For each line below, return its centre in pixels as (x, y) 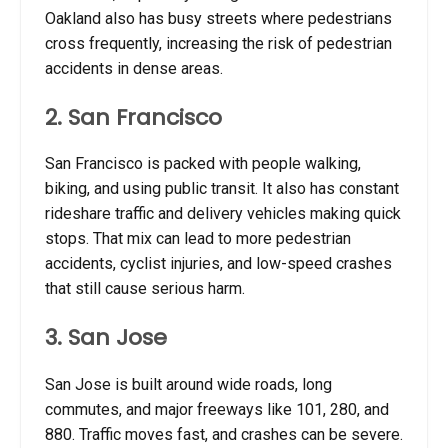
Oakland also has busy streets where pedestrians (218, 18)
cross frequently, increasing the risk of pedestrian (218, 43)
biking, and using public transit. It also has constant (222, 189)
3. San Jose (106, 338)
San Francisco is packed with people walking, (203, 164)
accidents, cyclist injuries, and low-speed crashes (218, 264)
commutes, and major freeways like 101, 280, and (217, 409)
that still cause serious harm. (145, 289)
